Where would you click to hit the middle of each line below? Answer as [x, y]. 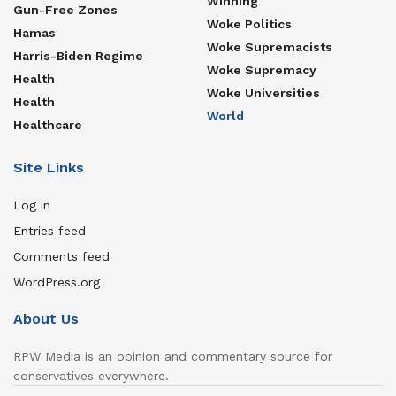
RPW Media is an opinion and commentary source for [173, 356]
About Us [46, 318]
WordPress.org [57, 282]
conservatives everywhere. [91, 375]
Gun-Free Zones [65, 9]
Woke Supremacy [262, 69]
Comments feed [61, 256]
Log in [32, 205]
